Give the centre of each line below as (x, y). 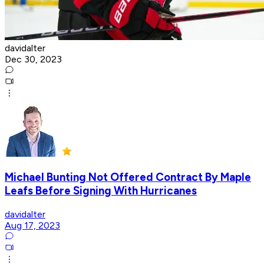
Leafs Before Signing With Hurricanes (101, 190)
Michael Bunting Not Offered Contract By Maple (128, 177)
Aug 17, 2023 (32, 225)
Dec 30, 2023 (33, 60)
